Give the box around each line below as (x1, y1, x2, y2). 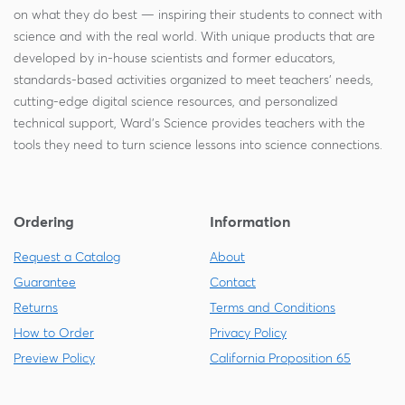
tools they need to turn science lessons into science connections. (14, 137, 382, 153)
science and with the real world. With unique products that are (14, 28, 375, 44)
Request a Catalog (14, 249, 120, 265)
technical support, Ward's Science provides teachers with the (14, 115, 365, 131)
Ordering (14, 212, 74, 231)
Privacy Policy (210, 325, 287, 341)
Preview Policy (14, 350, 95, 366)
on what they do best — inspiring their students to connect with (14, 6, 382, 23)
